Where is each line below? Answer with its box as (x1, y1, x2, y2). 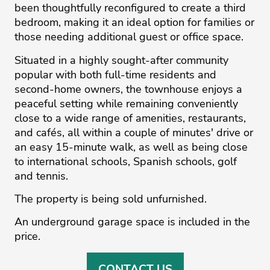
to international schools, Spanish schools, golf (14, 154, 237, 169)
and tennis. (14, 168, 68, 183)
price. (14, 229, 40, 244)
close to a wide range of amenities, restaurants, (14, 110, 246, 125)
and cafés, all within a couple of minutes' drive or (14, 125, 253, 140)
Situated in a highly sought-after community (14, 52, 228, 67)
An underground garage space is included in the (14, 215, 250, 230)
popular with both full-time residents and (14, 67, 216, 82)
